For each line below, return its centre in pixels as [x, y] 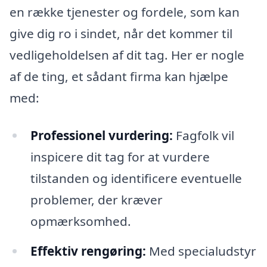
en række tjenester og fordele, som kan [125, 12]
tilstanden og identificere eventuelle [136, 178]
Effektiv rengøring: [88, 251]
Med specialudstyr [201, 251]
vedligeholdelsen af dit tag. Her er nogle [127, 55]
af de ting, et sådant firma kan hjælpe [119, 76]
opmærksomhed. [80, 221]
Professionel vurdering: [101, 136]
